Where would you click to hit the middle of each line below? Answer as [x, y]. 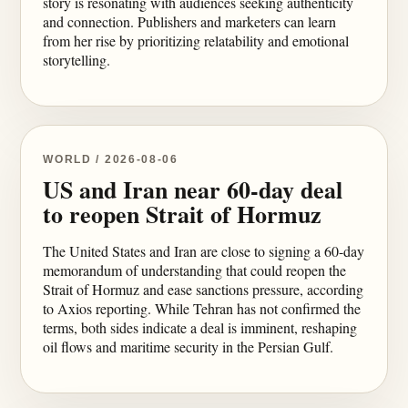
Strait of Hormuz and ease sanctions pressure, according [204, 289]
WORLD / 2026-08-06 [111, 159]
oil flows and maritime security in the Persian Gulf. [189, 347]
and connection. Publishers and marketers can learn [190, 21]
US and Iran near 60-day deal [193, 189]
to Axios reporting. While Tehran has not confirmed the [202, 308]
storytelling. [77, 60]
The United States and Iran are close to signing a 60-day [204, 251]
